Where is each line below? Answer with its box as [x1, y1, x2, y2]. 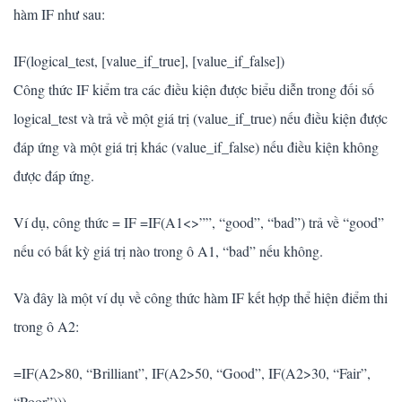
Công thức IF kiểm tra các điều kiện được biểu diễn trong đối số [13, 80, 374, 100]
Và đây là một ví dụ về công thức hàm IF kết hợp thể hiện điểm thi [13, 288, 388, 308]
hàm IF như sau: [13, 4, 105, 24]
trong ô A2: [13, 317, 79, 336]
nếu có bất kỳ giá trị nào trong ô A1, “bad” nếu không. [13, 241, 323, 261]
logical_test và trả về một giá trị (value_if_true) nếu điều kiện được [13, 109, 388, 128]
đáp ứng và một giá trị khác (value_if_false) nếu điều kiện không [13, 137, 379, 157]
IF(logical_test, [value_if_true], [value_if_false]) [13, 51, 284, 71]
